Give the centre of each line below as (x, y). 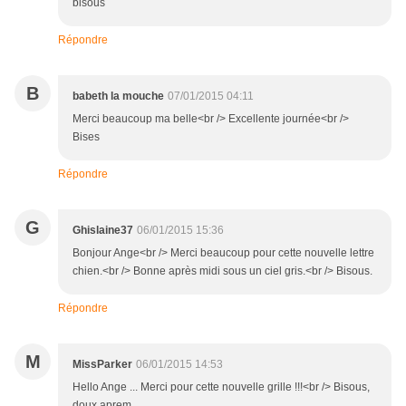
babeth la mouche (118, 97)
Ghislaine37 (103, 231)
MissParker (102, 365)
